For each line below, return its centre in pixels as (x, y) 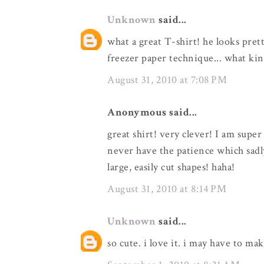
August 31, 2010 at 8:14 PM (167, 189)
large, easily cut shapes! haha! (171, 167)
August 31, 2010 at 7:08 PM (167, 80)
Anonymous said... (152, 112)
